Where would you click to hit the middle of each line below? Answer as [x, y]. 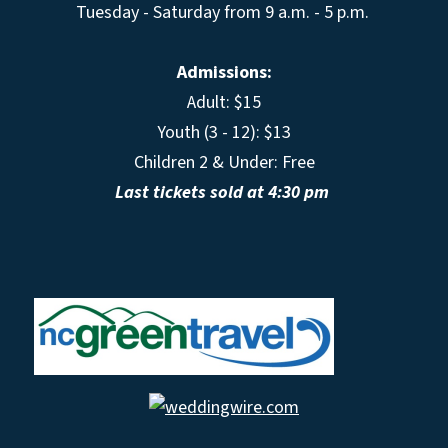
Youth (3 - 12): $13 [224, 132]
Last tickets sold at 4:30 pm [224, 192]
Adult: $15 [224, 102]
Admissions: [224, 72]
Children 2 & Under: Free [224, 162]
